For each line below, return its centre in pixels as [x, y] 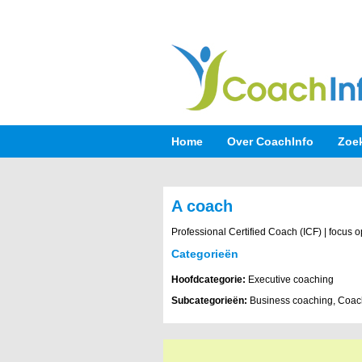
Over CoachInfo [270, 141]
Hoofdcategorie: [208, 280]
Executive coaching [290, 280]
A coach [202, 206]
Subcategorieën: [209, 301]
